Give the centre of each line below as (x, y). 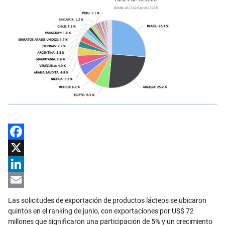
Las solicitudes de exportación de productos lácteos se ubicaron (107, 201)
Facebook (23, 148)
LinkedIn (21, 180)
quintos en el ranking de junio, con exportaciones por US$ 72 (101, 211)
